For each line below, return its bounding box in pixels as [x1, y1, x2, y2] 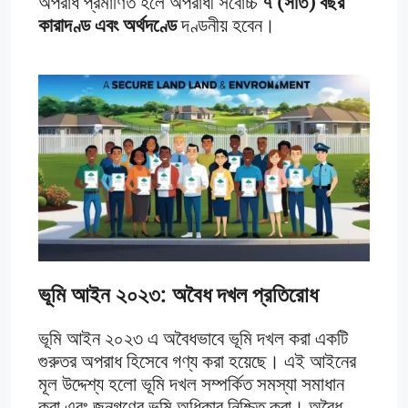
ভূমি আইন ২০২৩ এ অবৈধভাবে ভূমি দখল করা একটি [38, 331, 348, 351]
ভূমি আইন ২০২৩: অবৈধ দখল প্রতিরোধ [38, 282, 318, 309]
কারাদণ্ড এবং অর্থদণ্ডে [38, 16, 177, 36]
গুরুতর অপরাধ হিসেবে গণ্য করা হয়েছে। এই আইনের [38, 353, 356, 373]
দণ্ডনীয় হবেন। [177, 16, 275, 36]
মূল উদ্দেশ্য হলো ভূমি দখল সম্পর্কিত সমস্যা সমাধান [38, 376, 344, 396]
